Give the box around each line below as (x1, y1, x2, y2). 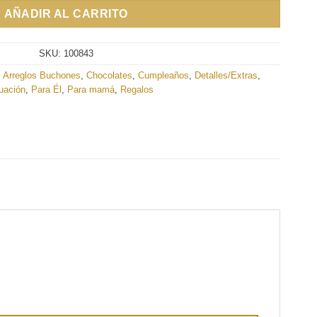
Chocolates (86, 69, 132, 81)
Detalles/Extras (194, 69, 258, 81)
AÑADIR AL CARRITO (4, 7, 129, 20)
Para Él (31, 83, 62, 95)
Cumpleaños (137, 69, 189, 81)
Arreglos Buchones (2, 69, 81, 81)
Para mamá (67, 83, 115, 95)
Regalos (120, 83, 154, 95)
